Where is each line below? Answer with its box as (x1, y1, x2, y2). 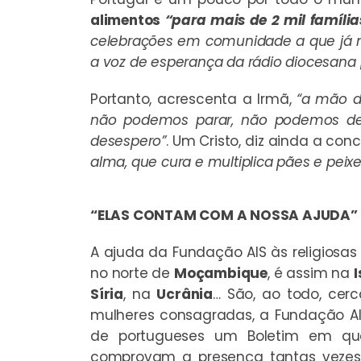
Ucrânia (156, 284, 214, 304)
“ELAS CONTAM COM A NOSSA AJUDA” (90, 205, 358, 225)
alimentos (90, 10, 165, 30)
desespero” (90, 131, 167, 151)
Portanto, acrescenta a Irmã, (90, 89, 297, 109)
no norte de (90, 263, 174, 283)
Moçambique (173, 263, 268, 283)
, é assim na (267, 263, 354, 283)
